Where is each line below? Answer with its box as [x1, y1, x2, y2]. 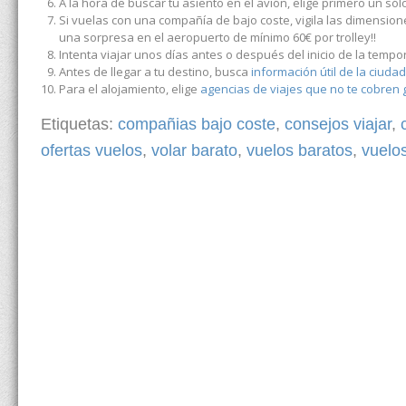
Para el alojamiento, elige [59, 80, 200, 97]
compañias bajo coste [118, 114, 275, 133]
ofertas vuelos [41, 140, 142, 159]
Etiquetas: [41, 114, 118, 133]
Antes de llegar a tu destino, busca [59, 63, 251, 80]
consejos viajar [285, 114, 391, 133]
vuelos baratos [246, 140, 353, 159]
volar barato [151, 140, 237, 159]
